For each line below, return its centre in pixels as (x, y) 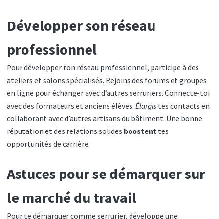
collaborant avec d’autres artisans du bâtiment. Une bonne (105, 118)
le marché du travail (72, 198)
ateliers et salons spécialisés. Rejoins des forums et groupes (107, 80)
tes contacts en (183, 106)
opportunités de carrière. (48, 144)
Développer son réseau (81, 25)
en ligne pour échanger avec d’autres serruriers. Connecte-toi (108, 93)
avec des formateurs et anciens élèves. (71, 106)
